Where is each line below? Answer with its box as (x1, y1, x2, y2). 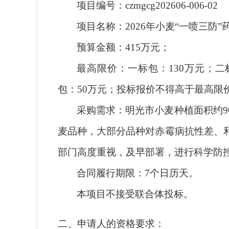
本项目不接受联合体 (77, 188, 165, 199)
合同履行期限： (77, 167, 145, 178)
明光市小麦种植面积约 (125, 104, 223, 116)
